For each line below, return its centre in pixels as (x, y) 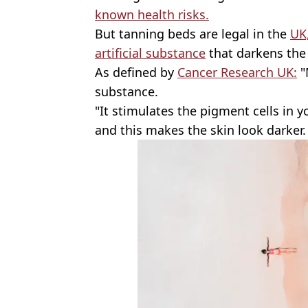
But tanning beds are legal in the (192, 33)
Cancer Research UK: (237, 72)
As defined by (136, 72)
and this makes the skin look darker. (200, 130)
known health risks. (152, 14)
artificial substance (150, 53)
